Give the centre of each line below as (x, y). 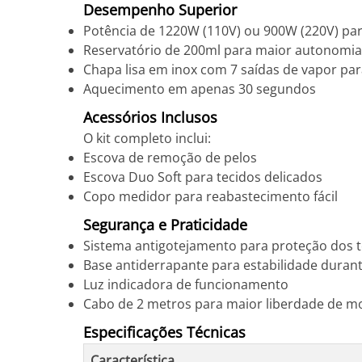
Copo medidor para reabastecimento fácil (210, 196)
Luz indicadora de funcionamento (186, 284)
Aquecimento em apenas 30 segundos (200, 89)
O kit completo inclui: (147, 138)
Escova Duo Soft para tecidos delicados (203, 177)
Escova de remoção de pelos (170, 158)
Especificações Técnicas (164, 332)
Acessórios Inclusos (150, 117)
